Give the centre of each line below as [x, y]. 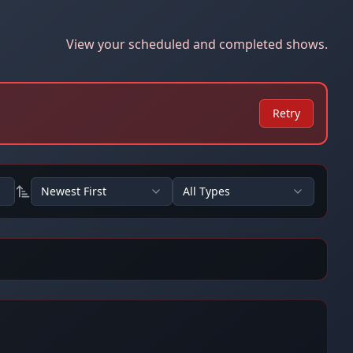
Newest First [74, 191]
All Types [206, 191]
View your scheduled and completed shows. [197, 44]
